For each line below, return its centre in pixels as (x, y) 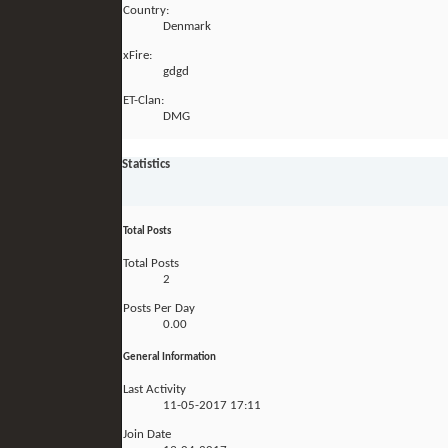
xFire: (137, 56)
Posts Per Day (159, 308)
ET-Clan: (143, 101)
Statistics (146, 164)
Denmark (187, 27)
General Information (169, 357)
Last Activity (154, 389)
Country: (146, 11)
